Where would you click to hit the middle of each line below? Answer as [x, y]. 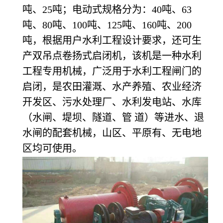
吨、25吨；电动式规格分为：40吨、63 [107, 9]
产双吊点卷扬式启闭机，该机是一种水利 [112, 56]
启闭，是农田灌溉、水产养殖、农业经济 [112, 86]
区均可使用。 [52, 148]
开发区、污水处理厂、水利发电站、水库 [112, 102]
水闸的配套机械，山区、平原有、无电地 [112, 133]
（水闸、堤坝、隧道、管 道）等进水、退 [113, 117]
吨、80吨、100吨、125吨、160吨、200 [107, 25]
